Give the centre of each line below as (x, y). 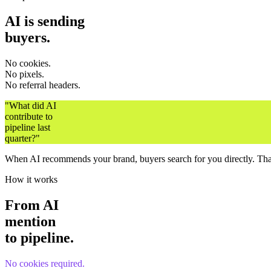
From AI (32, 205)
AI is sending (45, 21)
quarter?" (22, 139)
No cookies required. (45, 264)
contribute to (29, 117)
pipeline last (28, 128)
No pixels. (24, 74)
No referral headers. (43, 85)
